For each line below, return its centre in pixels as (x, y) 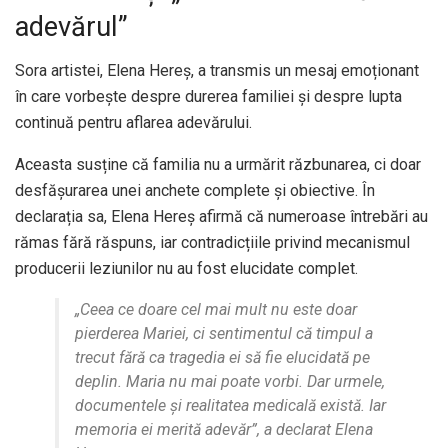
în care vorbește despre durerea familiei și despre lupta (208, 97)
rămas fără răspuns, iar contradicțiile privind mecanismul (212, 243)
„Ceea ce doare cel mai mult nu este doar (216, 310)
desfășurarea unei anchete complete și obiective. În (195, 191)
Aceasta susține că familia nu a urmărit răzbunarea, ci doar (218, 165)
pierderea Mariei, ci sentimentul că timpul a (224, 334)
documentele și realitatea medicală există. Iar (230, 406)
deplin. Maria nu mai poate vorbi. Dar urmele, (230, 382)
